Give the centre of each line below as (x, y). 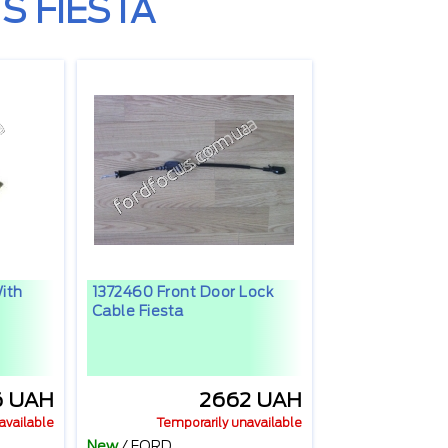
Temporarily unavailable (228, 423)
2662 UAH (250, 400)
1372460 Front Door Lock (182, 292)
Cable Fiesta (137, 311)
